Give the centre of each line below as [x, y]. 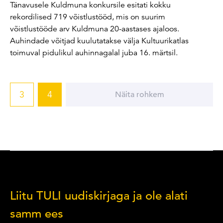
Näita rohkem [139, 94]
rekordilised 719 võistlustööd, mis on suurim [88, 17]
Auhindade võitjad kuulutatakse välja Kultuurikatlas [99, 41]
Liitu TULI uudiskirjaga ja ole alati [99, 195]
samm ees [37, 213]
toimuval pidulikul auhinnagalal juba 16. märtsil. [94, 53]
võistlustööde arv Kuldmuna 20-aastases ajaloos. [95, 29]
